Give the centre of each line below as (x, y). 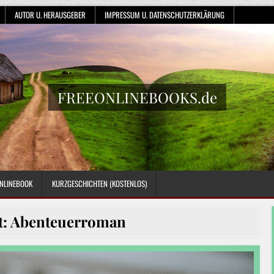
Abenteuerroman (68, 221)
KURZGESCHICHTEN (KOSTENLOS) (99, 183)
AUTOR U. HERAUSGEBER (50, 15)
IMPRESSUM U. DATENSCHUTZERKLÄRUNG (165, 15)
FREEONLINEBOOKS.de (137, 97)
